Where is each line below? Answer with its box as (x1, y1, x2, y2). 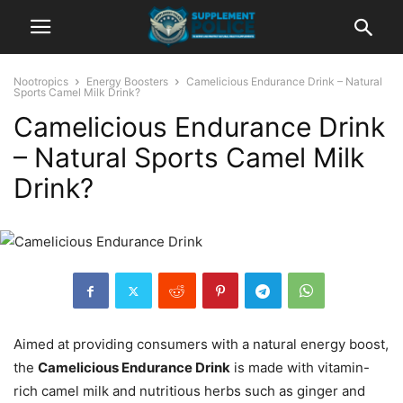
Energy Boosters (86, 75, 168, 88)
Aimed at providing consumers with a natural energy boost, (13, 336, 389, 353)
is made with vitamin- (230, 359, 370, 376)
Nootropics (13, 75, 68, 88)
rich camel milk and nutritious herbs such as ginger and (13, 382, 365, 399)
